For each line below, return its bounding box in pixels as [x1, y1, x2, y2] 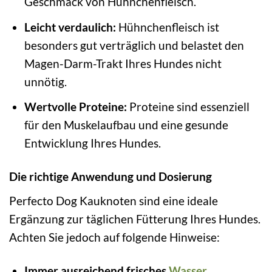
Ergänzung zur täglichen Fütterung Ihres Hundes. [9, 211, 260, 226]
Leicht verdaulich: [24, 19, 116, 34]
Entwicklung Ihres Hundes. [24, 136, 161, 151]
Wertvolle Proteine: [24, 100, 127, 114]
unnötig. [24, 74, 67, 89]
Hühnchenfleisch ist [115, 19, 219, 34]
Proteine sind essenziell [126, 100, 250, 114]
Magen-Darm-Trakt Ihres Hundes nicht [24, 56, 222, 70]
